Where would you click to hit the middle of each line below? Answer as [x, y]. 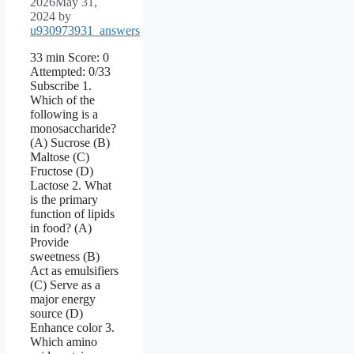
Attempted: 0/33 [70, 72]
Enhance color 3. [72, 328]
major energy [63, 299]
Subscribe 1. [61, 86]
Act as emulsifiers [74, 271]
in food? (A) [61, 228]
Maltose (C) [60, 157]
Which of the [62, 100]
